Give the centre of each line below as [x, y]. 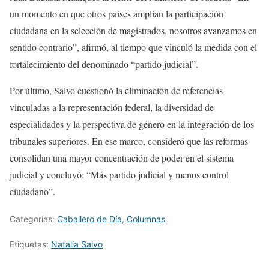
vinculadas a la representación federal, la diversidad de [112, 107]
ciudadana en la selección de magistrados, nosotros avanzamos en [133, 31]
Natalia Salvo [77, 244]
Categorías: [33, 219]
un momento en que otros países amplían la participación [116, 14]
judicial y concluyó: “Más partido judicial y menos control [119, 175]
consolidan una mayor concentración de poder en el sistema [122, 158]
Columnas [146, 219]
